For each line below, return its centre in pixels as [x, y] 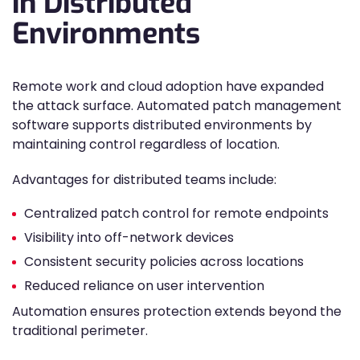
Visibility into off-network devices [129, 237]
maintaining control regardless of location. [146, 144]
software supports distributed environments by [162, 125]
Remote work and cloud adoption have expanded [168, 86]
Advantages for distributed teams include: [144, 180]
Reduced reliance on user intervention [144, 286]
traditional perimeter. [80, 331]
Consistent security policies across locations [164, 262]
